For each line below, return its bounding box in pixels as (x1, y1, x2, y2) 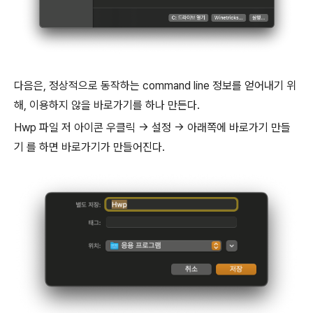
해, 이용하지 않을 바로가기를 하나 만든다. (14, 99, 200, 112)
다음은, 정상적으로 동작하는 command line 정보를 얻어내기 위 (14, 79, 296, 92)
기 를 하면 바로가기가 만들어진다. (14, 140, 165, 154)
